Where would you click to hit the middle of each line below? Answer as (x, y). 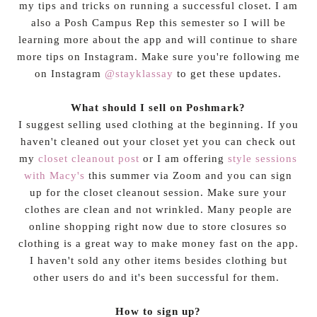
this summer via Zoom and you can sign (189, 175)
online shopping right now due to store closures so (158, 226)
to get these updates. (228, 74)
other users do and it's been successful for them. (158, 277)
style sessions (263, 158)
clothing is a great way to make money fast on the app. (158, 243)
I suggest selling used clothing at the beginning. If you (158, 125)
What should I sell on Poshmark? (158, 108)
